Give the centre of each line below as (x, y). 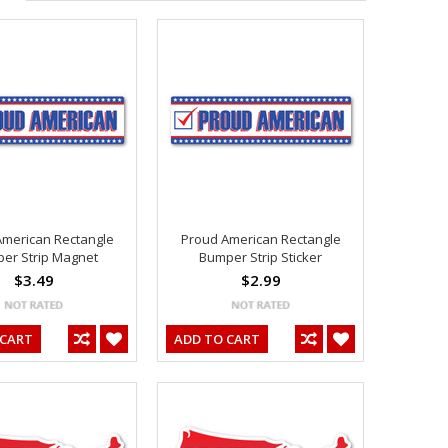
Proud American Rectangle (260, 238)
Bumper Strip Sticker (260, 256)
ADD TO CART (217, 338)
